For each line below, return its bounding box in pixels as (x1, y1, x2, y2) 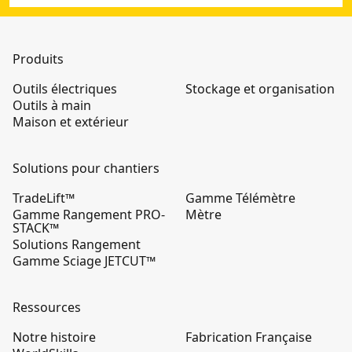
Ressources (13, 299, 81, 316)
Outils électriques (13, 80, 117, 97)
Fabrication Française (185, 328, 312, 346)
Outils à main (13, 97, 91, 114)
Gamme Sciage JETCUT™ (13, 252, 156, 269)
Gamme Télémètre (185, 189, 295, 207)
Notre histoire (13, 328, 96, 346)
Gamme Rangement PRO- (13, 206, 165, 223)
